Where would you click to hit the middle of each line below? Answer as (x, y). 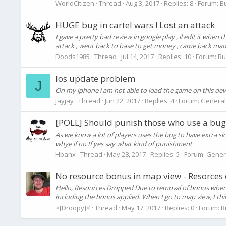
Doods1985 (73, 57)
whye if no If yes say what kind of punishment (124, 144)
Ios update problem (95, 78)
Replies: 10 (175, 57)
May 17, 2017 (141, 208)
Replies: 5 (165, 154)
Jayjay (65, 101)
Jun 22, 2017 (123, 101)
